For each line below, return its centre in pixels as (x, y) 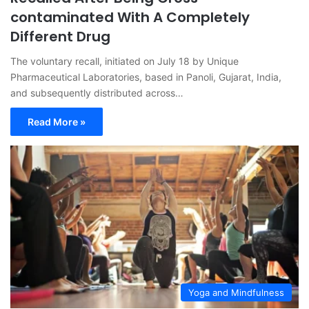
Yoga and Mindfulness (236, 292)
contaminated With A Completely (130, 17)
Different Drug (60, 36)
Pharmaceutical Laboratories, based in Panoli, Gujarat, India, (146, 77)
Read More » (57, 121)
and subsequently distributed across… (97, 92)
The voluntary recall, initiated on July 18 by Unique (124, 61)
